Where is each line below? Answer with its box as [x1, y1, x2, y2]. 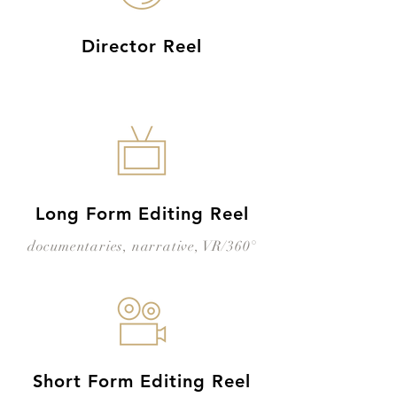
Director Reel [82, 35, 202, 57]
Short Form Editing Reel [33, 370, 251, 392]
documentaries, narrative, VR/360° [27, 237, 257, 255]
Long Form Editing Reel [35, 203, 249, 224]
